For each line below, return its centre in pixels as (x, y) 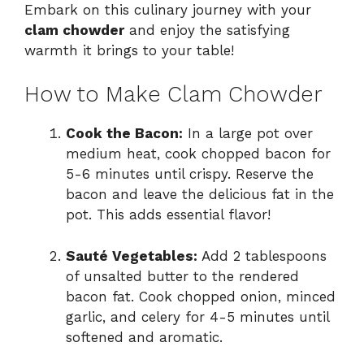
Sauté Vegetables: (132, 256)
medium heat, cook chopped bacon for (198, 154)
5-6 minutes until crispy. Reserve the (190, 174)
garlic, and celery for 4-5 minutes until (197, 316)
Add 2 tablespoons (262, 256)
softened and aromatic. (144, 337)
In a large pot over (248, 134)
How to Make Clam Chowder (173, 95)
